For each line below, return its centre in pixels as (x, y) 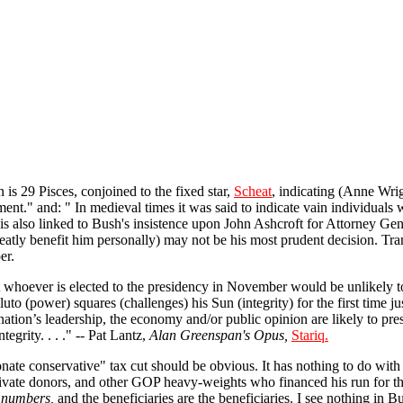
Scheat (253, 191)
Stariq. (310, 335)
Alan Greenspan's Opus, (219, 335)
